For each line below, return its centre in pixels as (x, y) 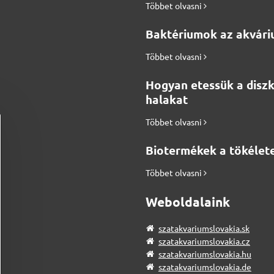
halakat (166, 99)
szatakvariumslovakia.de (205, 266)
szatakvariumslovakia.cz (204, 241)
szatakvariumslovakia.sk (204, 228)
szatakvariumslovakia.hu (205, 254)
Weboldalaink (187, 201)
